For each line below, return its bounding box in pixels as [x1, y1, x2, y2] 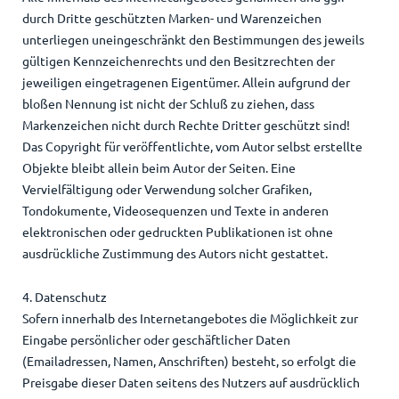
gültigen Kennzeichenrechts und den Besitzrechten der [21, 53, 335, 69]
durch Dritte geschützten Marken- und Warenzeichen [21, 10, 322, 27]
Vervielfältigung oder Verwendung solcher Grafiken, [21, 181, 312, 198]
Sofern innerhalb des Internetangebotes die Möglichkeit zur [21, 310, 358, 327]
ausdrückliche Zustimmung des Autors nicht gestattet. [21, 245, 328, 262]
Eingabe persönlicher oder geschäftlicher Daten [21, 331, 290, 348]
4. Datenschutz [21, 289, 107, 305]
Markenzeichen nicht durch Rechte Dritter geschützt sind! [21, 117, 350, 134]
